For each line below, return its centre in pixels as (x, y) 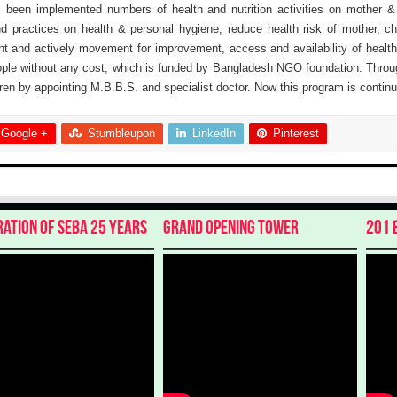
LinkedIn (214, 134)
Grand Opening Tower (231, 230)
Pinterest (296, 134)
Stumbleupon (121, 134)
